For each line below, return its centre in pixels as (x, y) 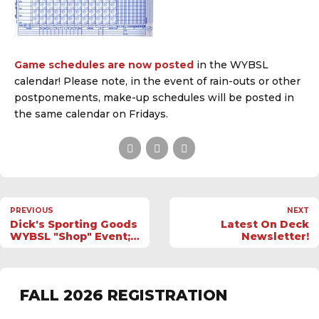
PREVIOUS (32, 210)
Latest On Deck (265, 224)
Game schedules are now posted (104, 65)
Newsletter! (275, 236)
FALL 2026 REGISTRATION (124, 295)
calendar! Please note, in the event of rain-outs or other (157, 82)
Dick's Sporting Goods (74, 224)
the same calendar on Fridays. (91, 114)
